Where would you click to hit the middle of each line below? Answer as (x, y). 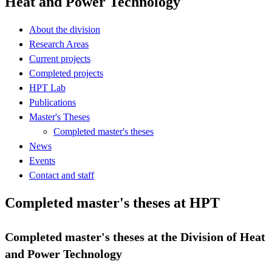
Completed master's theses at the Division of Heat (135, 236)
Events (42, 160)
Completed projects (66, 73)
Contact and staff (62, 175)
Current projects (60, 58)
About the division (65, 29)
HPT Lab (47, 87)
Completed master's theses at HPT (112, 202)
